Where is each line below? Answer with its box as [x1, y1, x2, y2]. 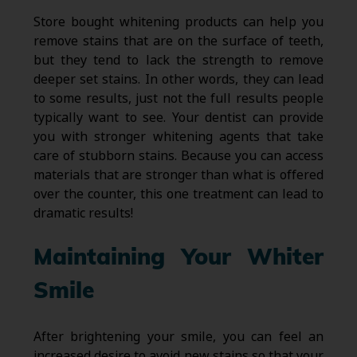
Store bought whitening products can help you [33, 12, 324, 31]
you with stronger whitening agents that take [33, 127, 324, 146]
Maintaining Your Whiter [33, 247, 324, 270]
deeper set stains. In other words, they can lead [33, 69, 324, 88]
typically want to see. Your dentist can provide [33, 108, 324, 127]
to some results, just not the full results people [33, 88, 324, 108]
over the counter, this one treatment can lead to [33, 184, 324, 203]
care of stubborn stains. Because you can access [33, 146, 324, 165]
